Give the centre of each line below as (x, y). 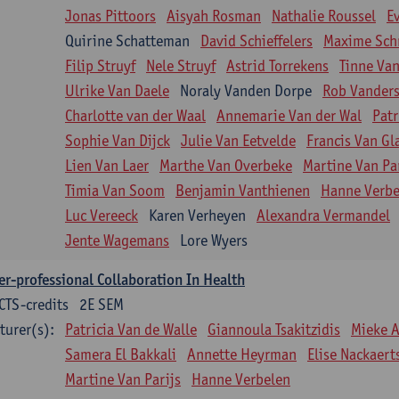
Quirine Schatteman (127, 41)
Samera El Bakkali (121, 354)
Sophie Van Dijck (118, 140)
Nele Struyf (181, 65)
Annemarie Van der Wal (289, 115)
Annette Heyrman (242, 354)
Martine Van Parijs (123, 379)
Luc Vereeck (102, 215)
